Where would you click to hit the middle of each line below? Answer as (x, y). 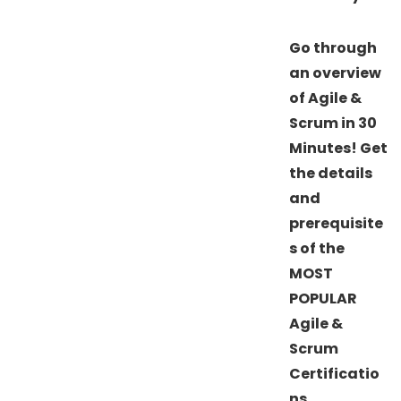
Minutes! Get (338, 148)
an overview (335, 73)
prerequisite (336, 223)
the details (331, 173)
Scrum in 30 (333, 123)
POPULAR (323, 298)
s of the (317, 248)
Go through (333, 47)
